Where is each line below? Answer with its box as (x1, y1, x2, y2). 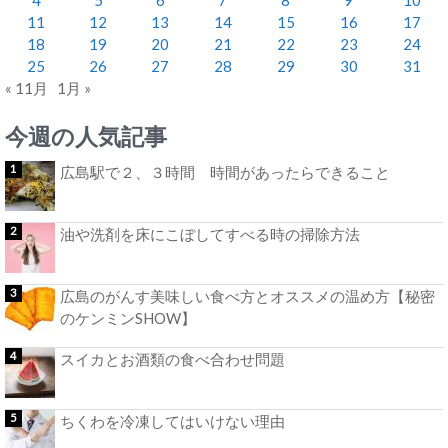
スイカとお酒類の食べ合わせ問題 (60, 349, 285, 368)
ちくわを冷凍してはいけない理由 (60, 411, 285, 430)
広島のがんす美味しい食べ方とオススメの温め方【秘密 (60, 287, 435, 306)
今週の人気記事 (5, 123, 167, 151)
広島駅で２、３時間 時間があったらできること (60, 162, 390, 181)
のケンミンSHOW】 (60, 309, 196, 328)
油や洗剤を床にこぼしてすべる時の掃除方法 (60, 225, 360, 244)
